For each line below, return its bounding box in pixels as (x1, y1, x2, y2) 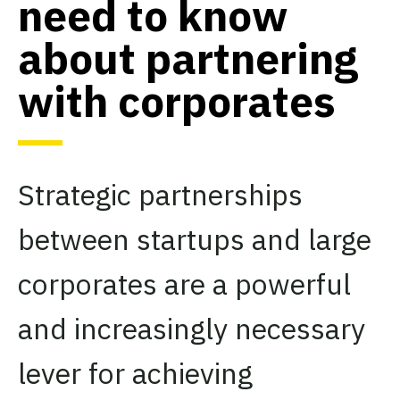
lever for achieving (18, 354, 253, 392)
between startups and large (18, 220, 371, 258)
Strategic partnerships (18, 175, 303, 213)
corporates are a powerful (18, 264, 351, 303)
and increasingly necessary (18, 309, 365, 347)
